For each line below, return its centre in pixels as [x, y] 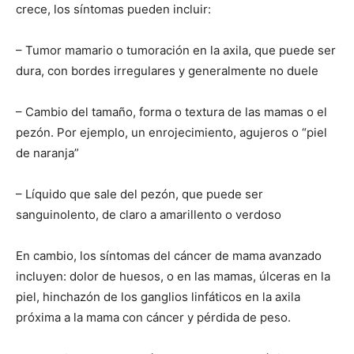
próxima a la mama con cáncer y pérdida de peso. [153, 318]
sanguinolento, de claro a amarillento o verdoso [149, 215]
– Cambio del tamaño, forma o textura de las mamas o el [171, 112]
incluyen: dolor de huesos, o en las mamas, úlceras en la [173, 277]
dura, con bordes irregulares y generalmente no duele [167, 71]
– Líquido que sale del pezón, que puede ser [139, 194]
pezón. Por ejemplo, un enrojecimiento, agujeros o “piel [171, 133]
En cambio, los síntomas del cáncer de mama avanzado [169, 256]
